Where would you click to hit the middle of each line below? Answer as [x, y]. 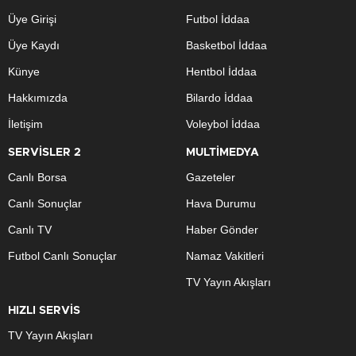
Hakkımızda [38, 98]
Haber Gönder [222, 230]
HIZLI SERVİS [44, 311]
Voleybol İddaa [223, 124]
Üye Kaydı [34, 45]
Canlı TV [30, 230]
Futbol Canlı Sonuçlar [62, 256]
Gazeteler [211, 177]
